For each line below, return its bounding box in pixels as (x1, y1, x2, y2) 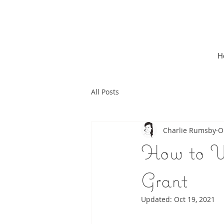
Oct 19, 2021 (174, 194, 215, 204)
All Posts (91, 86, 119, 96)
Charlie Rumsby (163, 125, 216, 135)
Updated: (141, 194, 174, 204)
